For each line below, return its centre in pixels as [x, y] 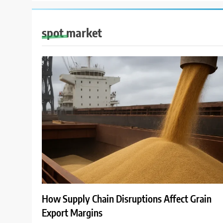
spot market [72, 32]
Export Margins [72, 213]
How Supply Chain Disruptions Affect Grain [127, 199]
